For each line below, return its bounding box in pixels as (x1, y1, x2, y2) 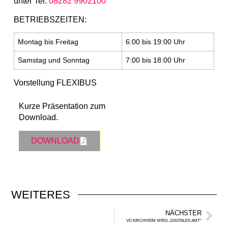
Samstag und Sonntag (17, 56, 90, 65)
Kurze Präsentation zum (18, 102, 105, 111)
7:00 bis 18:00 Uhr (125, 56, 185, 65)
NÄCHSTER (165, 209, 202, 217)
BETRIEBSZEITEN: (13, 15, 87, 24)
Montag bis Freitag (17, 38, 78, 46)
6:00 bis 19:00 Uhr (125, 38, 185, 46)
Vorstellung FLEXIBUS (13, 78, 97, 88)
